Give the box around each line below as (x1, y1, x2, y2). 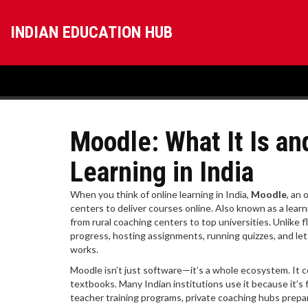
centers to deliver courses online (70, 202, 211, 214)
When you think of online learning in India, (70, 188, 251, 200)
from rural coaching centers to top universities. (70, 216, 271, 228)
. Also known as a (211, 202, 286, 214)
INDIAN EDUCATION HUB (10, 23, 173, 42)
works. (70, 243, 98, 255)
